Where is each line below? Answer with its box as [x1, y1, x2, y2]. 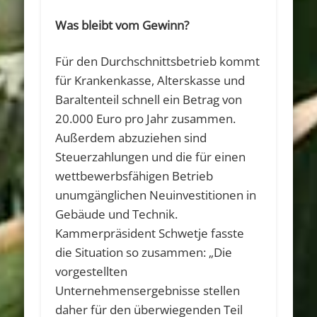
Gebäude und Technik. [55, 205, 178, 222]
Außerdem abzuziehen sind [55, 129, 207, 146]
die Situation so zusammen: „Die [55, 243, 233, 260]
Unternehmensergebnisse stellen [55, 282, 241, 299]
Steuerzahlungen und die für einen [55, 148, 246, 165]
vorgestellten [55, 263, 128, 279]
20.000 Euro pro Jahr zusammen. [55, 110, 236, 127]
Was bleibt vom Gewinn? [55, 16, 190, 33]
